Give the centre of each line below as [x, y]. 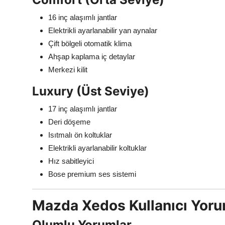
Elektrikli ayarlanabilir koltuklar [97, 148]
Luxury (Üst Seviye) [91, 91]
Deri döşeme [69, 122]
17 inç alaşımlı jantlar [83, 109]
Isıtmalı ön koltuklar [80, 135]
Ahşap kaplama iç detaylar [92, 57]
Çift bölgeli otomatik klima [90, 44]
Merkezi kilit [68, 70]
